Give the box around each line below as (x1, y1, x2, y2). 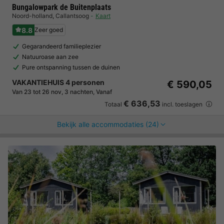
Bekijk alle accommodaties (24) (57, 120, 159, 128)
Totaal (104, 100, 123, 108)
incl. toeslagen (160, 100, 204, 108)
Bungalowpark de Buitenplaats (12, 2, 111, 12)
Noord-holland (12, 12, 52, 19)
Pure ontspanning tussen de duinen (22, 63, 120, 71)
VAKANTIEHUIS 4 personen (12, 78, 104, 86)
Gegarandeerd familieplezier (22, 42, 101, 50)
